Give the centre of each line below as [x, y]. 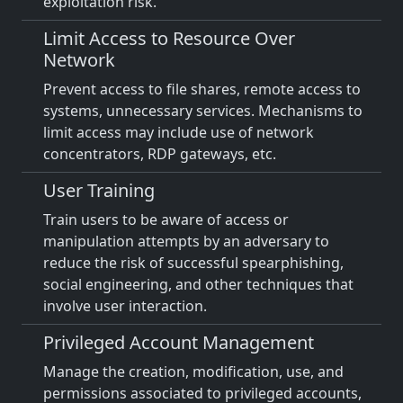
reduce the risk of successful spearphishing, [193, 263]
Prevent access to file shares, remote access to [202, 89]
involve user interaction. [125, 306]
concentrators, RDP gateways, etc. [160, 154]
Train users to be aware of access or [166, 219]
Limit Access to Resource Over [169, 38]
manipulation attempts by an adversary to [186, 241]
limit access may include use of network [179, 132]
